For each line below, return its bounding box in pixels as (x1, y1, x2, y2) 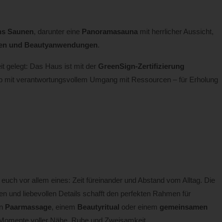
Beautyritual (77, 203, 119, 212)
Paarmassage (4, 203, 52, 212)
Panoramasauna (81, 27, 138, 36)
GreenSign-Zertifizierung (98, 62, 184, 71)
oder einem (119, 203, 160, 212)
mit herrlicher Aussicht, (137, 27, 214, 36)
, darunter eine (33, 27, 82, 36)
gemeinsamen (159, 203, 208, 212)
